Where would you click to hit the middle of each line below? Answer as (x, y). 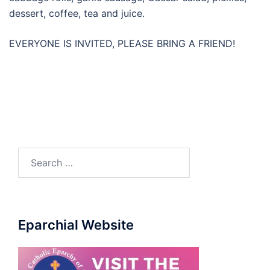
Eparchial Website (76, 225)
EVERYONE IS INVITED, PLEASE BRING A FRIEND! (122, 43)
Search (33, 155)
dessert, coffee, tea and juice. (77, 13)
